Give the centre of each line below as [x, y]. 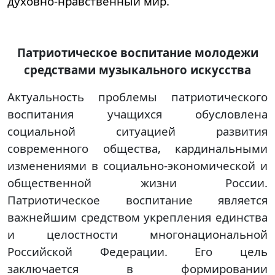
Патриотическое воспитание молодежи [137, 52]
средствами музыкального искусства [137, 70]
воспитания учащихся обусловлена [137, 114]
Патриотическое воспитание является [137, 200]
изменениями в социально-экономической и [137, 165]
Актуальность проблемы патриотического [137, 97]
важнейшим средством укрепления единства [137, 217]
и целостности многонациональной [137, 234]
